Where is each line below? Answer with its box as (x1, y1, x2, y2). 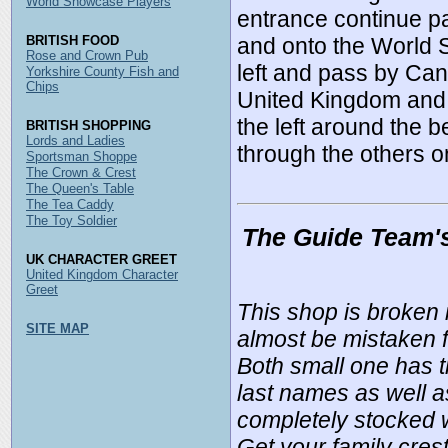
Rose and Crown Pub (26, 48, 148, 63)
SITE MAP (26, 321, 89, 336)
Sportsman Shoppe (26, 149, 137, 164)
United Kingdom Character (26, 267, 178, 282)
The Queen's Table (26, 181, 134, 196)
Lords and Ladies (26, 133, 125, 148)
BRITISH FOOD (26, 33, 119, 48)
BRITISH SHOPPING (26, 118, 151, 133)
